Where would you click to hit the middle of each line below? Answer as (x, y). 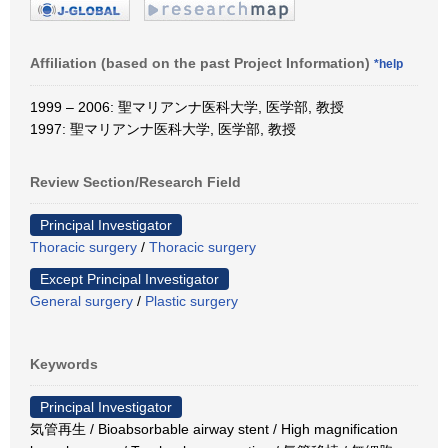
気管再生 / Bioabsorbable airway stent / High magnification (214, 428)
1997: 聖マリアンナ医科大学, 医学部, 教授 (163, 128)
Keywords (64, 363)
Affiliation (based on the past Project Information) (202, 62)
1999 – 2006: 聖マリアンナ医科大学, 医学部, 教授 (187, 106)
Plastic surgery (191, 300)
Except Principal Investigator (129, 278)
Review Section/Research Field (135, 181)
